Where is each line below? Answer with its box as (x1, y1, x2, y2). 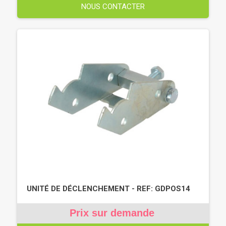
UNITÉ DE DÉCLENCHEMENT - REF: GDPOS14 (27, 184, 190, 193)
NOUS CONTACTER (81, 2, 145, 11)
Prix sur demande (69, 207, 154, 218)
